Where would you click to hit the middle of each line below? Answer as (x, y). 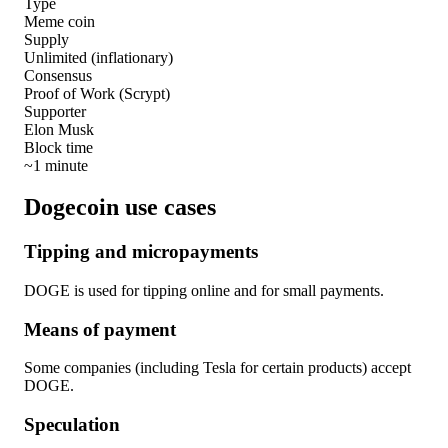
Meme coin (59, 21)
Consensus (58, 75)
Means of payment (100, 329)
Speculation (72, 425)
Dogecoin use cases (120, 207)
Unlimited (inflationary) (98, 57)
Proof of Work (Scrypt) (97, 93)
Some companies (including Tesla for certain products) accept (217, 368)
